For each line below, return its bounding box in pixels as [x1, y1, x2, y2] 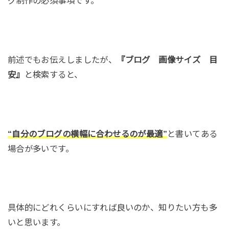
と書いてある [167, 129, 218, 139]
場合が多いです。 [7, 144, 74, 153]
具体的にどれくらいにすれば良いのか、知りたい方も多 [7, 203, 218, 213]
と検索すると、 [24, 70, 83, 80]
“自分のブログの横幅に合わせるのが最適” [7, 129, 168, 139]
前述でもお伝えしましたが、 [7, 55, 117, 65]
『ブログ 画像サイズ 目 [117, 55, 218, 65]
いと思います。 [7, 218, 65, 227]
